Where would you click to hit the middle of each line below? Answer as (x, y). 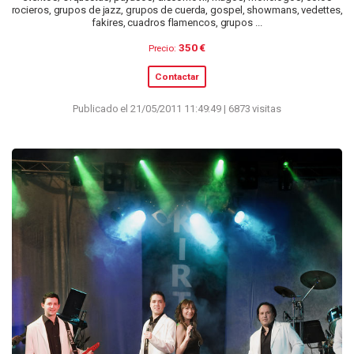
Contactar (177, 76)
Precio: (162, 48)
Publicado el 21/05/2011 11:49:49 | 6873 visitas (177, 109)
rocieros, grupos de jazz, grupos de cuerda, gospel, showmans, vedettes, (177, 10)
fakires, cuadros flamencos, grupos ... (177, 23)
